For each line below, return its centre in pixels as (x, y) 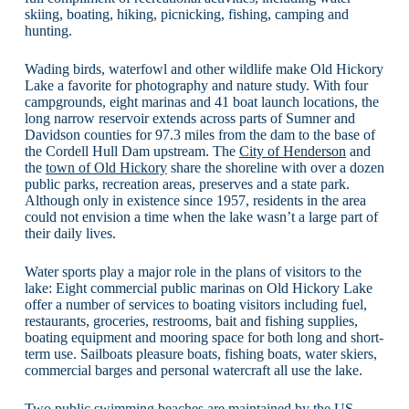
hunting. (48, 30)
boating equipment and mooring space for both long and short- (204, 337)
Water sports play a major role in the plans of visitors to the (193, 271)
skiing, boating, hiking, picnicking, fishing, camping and (186, 14)
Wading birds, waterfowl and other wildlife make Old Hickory (204, 68)
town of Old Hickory (106, 167)
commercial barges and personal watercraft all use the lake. (193, 370)
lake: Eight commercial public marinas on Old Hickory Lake (198, 288)
